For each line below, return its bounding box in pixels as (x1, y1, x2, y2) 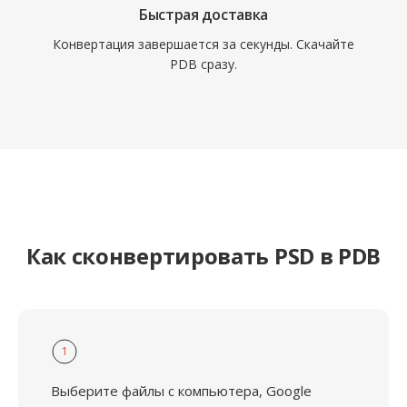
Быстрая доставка (139, 5, 268, 25)
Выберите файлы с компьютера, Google (51, 382, 312, 400)
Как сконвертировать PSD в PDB (25, 241, 382, 271)
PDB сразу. (170, 55, 237, 73)
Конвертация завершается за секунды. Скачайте (53, 35, 354, 53)
